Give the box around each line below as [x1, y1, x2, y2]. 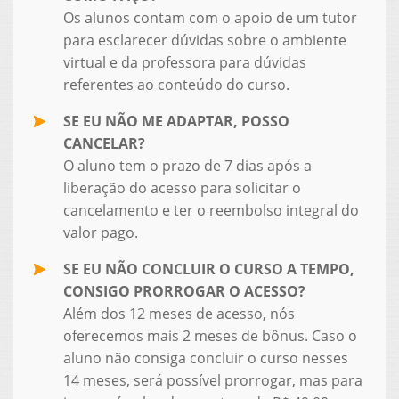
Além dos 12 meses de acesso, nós [62, 303, 295, 323]
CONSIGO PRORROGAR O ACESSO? [62, 281, 305, 301]
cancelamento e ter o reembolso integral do [62, 199, 359, 220]
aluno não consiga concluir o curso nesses [62, 347, 348, 368]
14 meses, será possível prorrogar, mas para [62, 370, 362, 390]
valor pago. [62, 222, 138, 242]
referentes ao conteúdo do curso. [62, 74, 289, 94]
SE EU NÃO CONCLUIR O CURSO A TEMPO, [62, 258, 354, 279]
